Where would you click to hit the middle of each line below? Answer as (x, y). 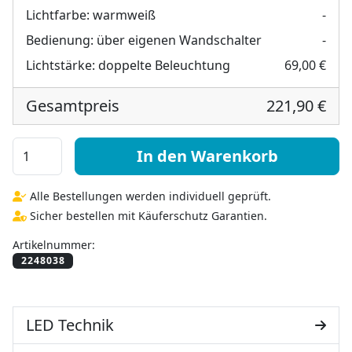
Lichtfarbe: (58, 15)
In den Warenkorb (207, 156)
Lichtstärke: (60, 65)
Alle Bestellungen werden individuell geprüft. (149, 196)
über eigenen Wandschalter (179, 40)
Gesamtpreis (73, 105)
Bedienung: (60, 40)
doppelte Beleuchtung (164, 65)
